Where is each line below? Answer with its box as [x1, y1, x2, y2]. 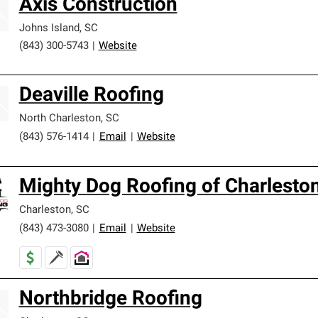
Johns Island [18, 23, 79, 34]
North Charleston [18, 114, 101, 124]
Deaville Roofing [18, 86, 164, 106]
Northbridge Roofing [18, 290, 202, 309]
